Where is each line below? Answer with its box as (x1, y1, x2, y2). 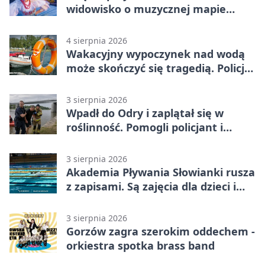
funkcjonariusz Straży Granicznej (66, 134, 240, 148)
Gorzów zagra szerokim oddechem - (66, 224, 255, 238)
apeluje (66, 75, 105, 89)
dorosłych (66, 193, 117, 208)
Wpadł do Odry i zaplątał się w (66, 105, 224, 120)
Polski (66, 15, 97, 30)
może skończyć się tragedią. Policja (66, 60, 251, 75)
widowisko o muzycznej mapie (66, 1, 226, 16)
